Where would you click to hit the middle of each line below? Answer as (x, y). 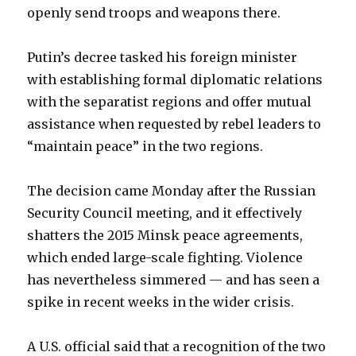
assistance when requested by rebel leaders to (174, 124)
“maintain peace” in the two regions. (145, 146)
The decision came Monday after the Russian (172, 191)
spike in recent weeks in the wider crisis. (161, 302)
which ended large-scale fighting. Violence (165, 257)
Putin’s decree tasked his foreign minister (163, 57)
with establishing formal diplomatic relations (175, 79)
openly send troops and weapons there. (154, 13)
